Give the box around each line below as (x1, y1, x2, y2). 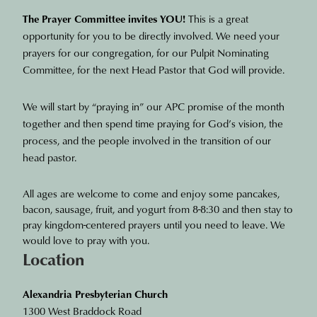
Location (23, 246, 85, 271)
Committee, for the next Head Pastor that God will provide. (23, 61, 285, 77)
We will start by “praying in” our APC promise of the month (23, 98, 285, 114)
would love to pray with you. (23, 231, 150, 248)
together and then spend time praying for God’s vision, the (23, 115, 284, 131)
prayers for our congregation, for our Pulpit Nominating (23, 44, 270, 60)
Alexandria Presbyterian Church (23, 285, 168, 301)
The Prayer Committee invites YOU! (23, 10, 186, 26)
